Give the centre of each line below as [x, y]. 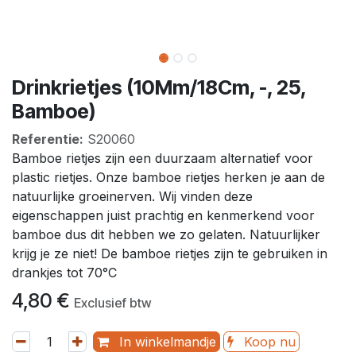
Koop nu [268, 341]
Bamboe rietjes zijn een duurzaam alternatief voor [163, 158]
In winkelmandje [166, 341]
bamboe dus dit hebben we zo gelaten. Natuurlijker [166, 234]
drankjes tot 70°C [64, 272]
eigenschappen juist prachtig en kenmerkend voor [163, 215]
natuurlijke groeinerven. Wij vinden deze [132, 196]
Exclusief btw [113, 302]
